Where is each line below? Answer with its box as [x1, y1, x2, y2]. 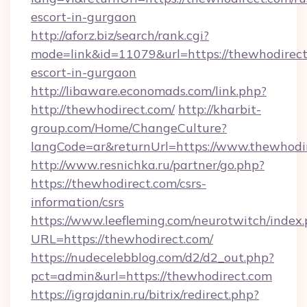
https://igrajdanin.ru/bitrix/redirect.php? [31, 286, 259, 302]
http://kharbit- [178, 101, 261, 117]
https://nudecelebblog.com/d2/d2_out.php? [31, 249, 274, 265]
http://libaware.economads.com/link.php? [31, 83, 267, 99]
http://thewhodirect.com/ [31, 101, 175, 117]
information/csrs [31, 194, 124, 210]
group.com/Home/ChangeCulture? [31, 120, 227, 136]
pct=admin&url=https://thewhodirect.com [31, 268, 272, 284]
